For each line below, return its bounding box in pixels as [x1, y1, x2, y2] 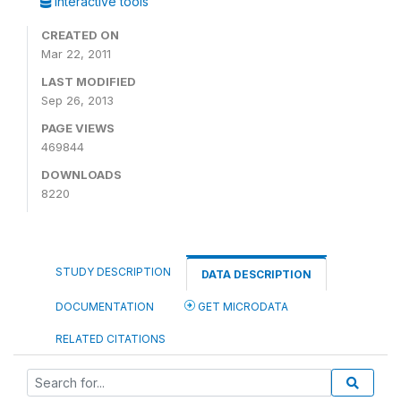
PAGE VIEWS [41, 121, 115, 135]
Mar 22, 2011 [41, 47, 111, 61]
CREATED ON [41, 28, 119, 42]
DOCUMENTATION [55, 300, 154, 313]
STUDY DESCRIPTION [55, 265, 171, 278]
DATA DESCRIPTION [201, 268, 311, 281]
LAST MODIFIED [41, 74, 136, 89]
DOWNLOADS [41, 167, 122, 182]
